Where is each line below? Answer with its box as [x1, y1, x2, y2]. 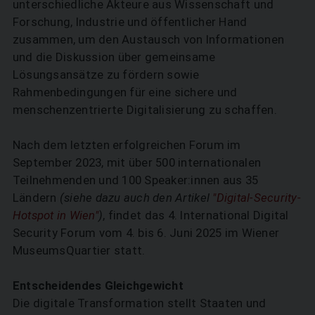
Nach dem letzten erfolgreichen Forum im [12, 137, 241, 152]
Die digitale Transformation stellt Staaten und [12, 295, 266, 310]
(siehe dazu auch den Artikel [59, 190, 213, 205]
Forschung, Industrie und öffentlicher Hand [12, 14, 247, 29]
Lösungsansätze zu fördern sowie [12, 67, 200, 82]
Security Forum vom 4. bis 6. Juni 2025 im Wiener [12, 225, 280, 240]
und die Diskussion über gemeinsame [12, 49, 216, 64]
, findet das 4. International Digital [103, 207, 289, 222]
